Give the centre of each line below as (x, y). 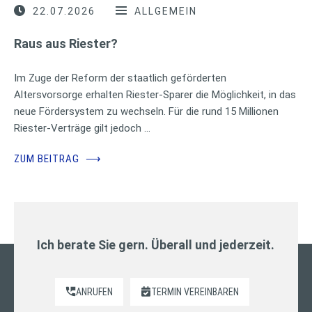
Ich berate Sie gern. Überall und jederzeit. (156, 244)
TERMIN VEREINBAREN (195, 291)
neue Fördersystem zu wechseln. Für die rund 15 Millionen (146, 111)
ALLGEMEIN (166, 11)
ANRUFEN (95, 291)
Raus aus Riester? (66, 43)
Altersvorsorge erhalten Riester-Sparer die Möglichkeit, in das (155, 94)
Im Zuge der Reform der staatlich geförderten (120, 78)
